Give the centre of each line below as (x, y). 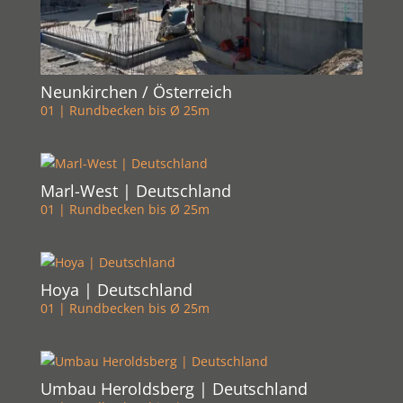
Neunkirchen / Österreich (136, 92)
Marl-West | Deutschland (135, 191)
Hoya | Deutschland (116, 290)
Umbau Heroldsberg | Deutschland (174, 389)
